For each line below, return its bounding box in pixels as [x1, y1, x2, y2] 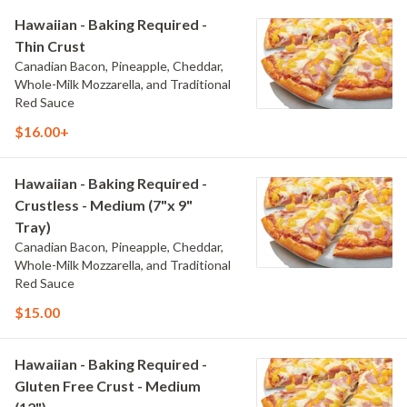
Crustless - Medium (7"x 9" [15, 196, 193, 213]
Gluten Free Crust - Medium [15, 377, 201, 394]
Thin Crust [15, 37, 85, 55]
